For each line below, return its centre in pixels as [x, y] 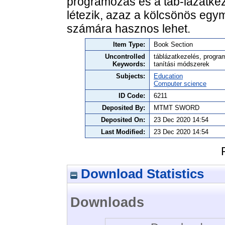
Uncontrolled [125, 57]
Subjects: [131, 76]
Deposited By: [124, 108]
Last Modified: [123, 132]
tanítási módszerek [182, 64]
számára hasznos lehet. [129, 29]
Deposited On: [123, 120]
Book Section [173, 45]
